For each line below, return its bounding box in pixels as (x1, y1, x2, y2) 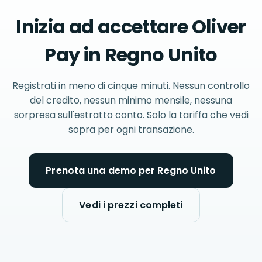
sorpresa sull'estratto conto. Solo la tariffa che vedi (13, 108, 249, 122)
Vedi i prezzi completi (79, 198, 183, 212)
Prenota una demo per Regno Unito (46, 163, 216, 177)
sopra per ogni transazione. (68, 122, 194, 136)
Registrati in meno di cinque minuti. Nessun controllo (12, 78, 250, 92)
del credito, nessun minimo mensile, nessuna (30, 93, 232, 107)
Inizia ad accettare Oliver (16, 13, 246, 40)
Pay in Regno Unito (44, 41, 218, 68)
